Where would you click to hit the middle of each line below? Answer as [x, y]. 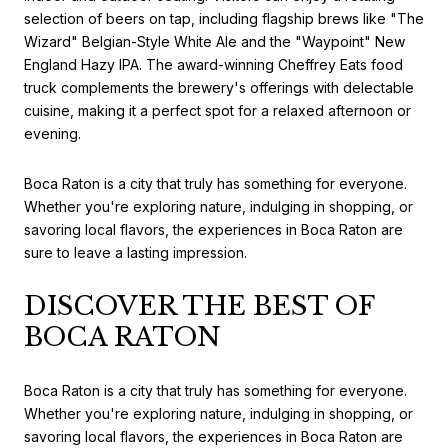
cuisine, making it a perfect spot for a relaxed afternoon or [217, 111]
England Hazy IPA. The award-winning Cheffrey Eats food [213, 65]
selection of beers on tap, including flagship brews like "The [224, 19]
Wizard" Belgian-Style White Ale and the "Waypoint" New [214, 42]
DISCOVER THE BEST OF [199, 305]
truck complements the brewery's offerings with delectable [219, 88]
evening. [52, 134]
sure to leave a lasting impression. [135, 252]
